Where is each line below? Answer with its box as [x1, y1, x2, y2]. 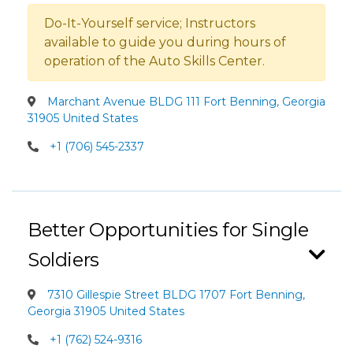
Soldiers [28, 248, 99, 271]
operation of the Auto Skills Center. [44, 54, 265, 69]
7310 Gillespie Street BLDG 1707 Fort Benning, [44, 288, 305, 302]
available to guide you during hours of [44, 35, 286, 50]
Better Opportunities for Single [28, 218, 309, 241]
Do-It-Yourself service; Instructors [44, 16, 255, 31]
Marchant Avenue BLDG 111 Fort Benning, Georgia [44, 95, 325, 109]
